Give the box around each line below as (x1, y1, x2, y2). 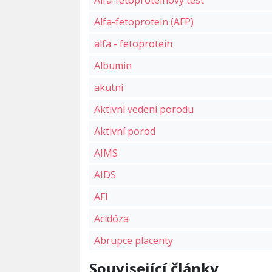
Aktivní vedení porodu (94, 103, 194, 117)
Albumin (94, 59, 132, 73)
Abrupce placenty (94, 234, 173, 248)
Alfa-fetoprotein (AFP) (94, 15, 194, 29)
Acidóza (94, 212, 129, 226)
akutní (94, 81, 123, 95)
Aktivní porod (94, 124, 155, 138)
